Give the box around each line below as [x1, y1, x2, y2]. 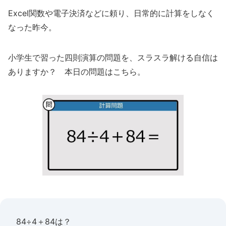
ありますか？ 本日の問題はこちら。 [8, 67, 145, 77]
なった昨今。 [8, 22, 56, 32]
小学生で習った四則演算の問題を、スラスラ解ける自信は [8, 52, 218, 63]
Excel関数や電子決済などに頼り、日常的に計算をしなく [8, 8, 214, 18]
